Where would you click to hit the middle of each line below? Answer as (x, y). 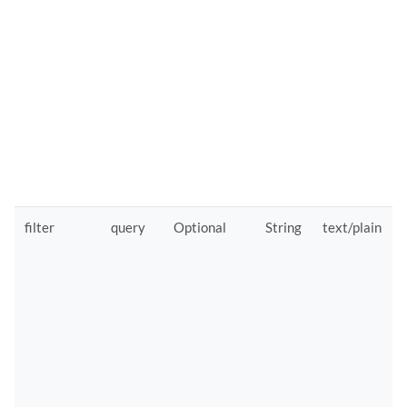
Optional (200, 227)
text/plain (352, 227)
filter (40, 227)
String (284, 227)
